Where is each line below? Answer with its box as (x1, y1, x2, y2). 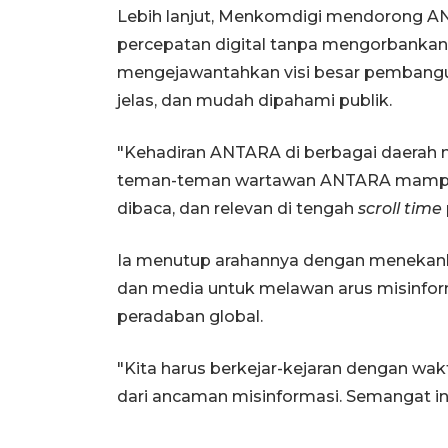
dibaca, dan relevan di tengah (117, 198, 358, 218)
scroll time (358, 198, 446, 218)
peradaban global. (117, 306, 263, 326)
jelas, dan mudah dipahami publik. (117, 90, 392, 110)
